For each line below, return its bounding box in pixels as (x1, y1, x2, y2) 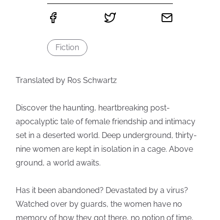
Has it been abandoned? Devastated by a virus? (16, 186, 188, 195)
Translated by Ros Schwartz (16, 76, 117, 85)
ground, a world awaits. (16, 158, 101, 167)
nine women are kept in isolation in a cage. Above (16, 144, 193, 154)
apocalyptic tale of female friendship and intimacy (16, 117, 195, 126)
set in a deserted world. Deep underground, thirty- (16, 131, 197, 140)
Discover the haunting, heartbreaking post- (16, 103, 170, 112)
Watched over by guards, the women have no (16, 199, 182, 209)
